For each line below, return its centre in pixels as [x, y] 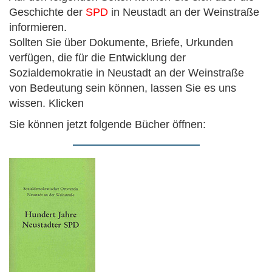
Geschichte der [47, 12]
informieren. [38, 27]
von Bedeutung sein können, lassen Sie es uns [123, 88]
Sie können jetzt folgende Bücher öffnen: [107, 124]
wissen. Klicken [46, 103]
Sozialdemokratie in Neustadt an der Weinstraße [127, 73]
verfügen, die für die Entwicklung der [97, 57]
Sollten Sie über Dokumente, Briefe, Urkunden [121, 42]
